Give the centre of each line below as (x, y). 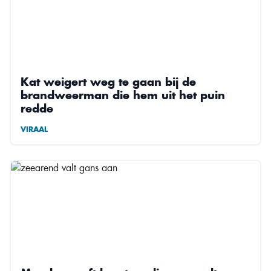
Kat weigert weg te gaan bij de (108, 81)
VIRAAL (34, 129)
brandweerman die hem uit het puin (123, 95)
